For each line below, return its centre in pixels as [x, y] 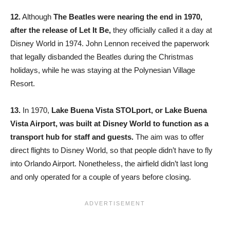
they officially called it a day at [161, 30]
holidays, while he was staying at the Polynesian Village [103, 70]
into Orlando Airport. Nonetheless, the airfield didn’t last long [109, 164]
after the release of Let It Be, [61, 30]
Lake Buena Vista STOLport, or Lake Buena [129, 110]
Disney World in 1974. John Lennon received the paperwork [110, 44]
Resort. [23, 84]
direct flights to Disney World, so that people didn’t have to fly [111, 150]
